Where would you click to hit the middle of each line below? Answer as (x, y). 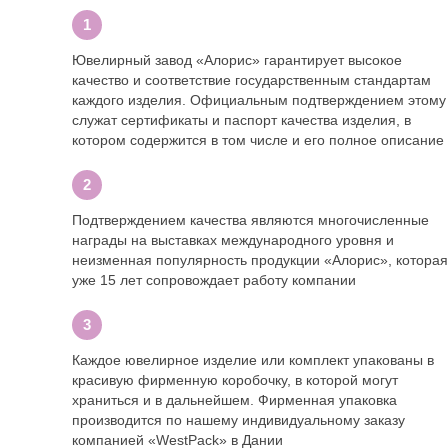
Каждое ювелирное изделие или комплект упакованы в (253, 360)
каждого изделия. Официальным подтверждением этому (259, 100)
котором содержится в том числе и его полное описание (258, 140)
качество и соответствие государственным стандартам (251, 80)
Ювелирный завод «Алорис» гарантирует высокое (237, 60)
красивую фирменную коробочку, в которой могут (235, 380)
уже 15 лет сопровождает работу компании (214, 280)
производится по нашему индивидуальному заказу (238, 420)
